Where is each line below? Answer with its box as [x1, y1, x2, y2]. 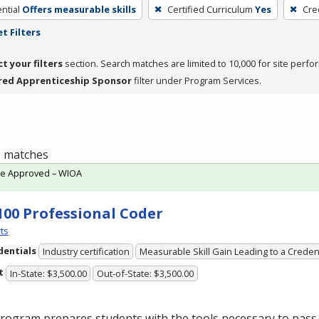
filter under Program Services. [132, 73, 261, 87]
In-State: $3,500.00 [9, 266, 87, 280]
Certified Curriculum [167, 2, 253, 16]
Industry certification [42, 245, 130, 258]
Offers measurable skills [21, 2, 136, 16]
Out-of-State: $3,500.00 [97, 266, 194, 280]
